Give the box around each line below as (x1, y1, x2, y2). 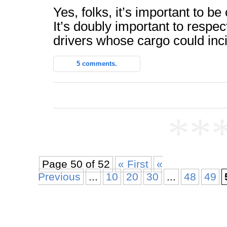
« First (118, 158, 148, 170)
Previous (38, 171, 81, 183)
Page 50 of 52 (42, 158, 110, 170)
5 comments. (77, 60, 117, 67)
